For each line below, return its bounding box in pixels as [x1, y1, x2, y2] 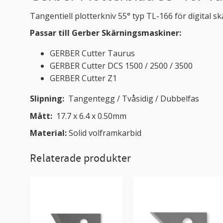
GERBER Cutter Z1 [50, 73, 117, 84]
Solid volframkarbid [69, 127, 141, 139]
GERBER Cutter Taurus [50, 48, 135, 59]
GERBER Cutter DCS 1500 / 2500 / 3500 [50, 60, 193, 72]
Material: [30, 127, 69, 139]
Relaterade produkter [30, 151, 131, 166]
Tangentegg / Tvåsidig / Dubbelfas [68, 93, 199, 105]
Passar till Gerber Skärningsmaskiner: [30, 27, 181, 39]
